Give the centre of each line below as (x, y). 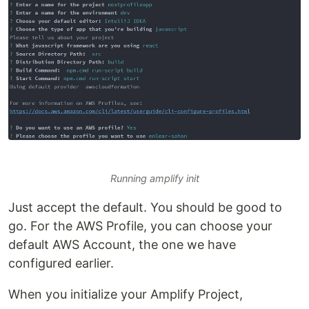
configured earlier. (61, 263)
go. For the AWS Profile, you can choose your (140, 226)
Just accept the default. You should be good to (145, 208)
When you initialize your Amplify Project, (126, 295)
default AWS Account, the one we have (122, 245)
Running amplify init (154, 179)
